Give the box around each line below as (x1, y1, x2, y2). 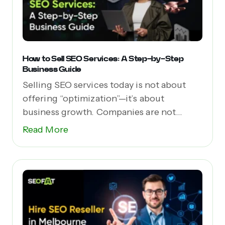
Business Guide (23, 64, 81, 75)
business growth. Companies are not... (23, 106, 183, 118)
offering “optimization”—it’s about (23, 93, 165, 104)
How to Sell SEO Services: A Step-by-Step (23, 53, 184, 64)
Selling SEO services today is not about (23, 79, 186, 91)
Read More (23, 124, 68, 136)
